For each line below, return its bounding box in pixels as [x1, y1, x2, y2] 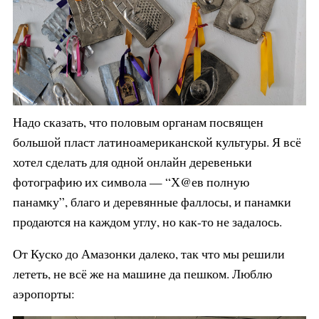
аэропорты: [12, 285, 75, 303]
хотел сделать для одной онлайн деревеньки [12, 152, 252, 170]
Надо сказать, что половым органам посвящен [12, 113, 263, 130]
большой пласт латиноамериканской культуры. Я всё [12, 132, 301, 150]
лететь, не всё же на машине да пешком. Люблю [12, 265, 272, 283]
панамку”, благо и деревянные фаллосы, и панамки [12, 192, 291, 210]
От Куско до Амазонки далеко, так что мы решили [12, 245, 285, 263]
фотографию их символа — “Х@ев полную [12, 172, 249, 190]
